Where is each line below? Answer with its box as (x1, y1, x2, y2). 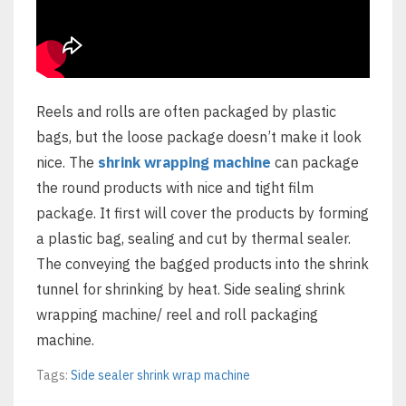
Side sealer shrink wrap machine (71, 367, 250, 383)
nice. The (36, 153, 98, 171)
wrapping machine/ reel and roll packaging (36, 305, 318, 324)
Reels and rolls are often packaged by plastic (36, 102, 336, 121)
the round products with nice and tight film (36, 179, 314, 197)
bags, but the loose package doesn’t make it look (36, 128, 362, 146)
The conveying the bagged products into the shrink (36, 255, 369, 273)
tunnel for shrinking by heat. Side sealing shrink (36, 280, 345, 298)
